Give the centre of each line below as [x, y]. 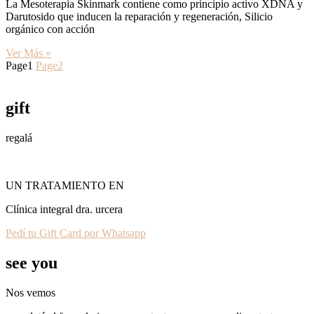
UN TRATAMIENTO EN [65, 185]
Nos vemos [30, 292]
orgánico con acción [50, 29]
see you [32, 262]
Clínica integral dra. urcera [64, 209]
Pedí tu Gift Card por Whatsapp [76, 233]
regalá [19, 137]
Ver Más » [28, 53]
